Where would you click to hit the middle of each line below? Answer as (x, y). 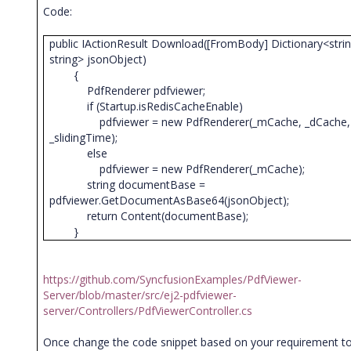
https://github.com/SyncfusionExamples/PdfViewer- (173, 279)
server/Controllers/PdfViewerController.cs (148, 311)
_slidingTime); (87, 138)
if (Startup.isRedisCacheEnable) (150, 106)
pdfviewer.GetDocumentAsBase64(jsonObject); (173, 200)
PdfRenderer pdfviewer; (131, 90)
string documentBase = (128, 185)
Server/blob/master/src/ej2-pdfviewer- (140, 295)
